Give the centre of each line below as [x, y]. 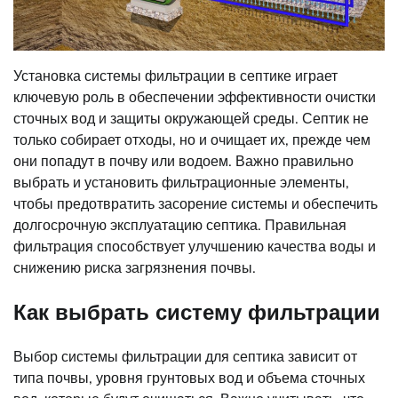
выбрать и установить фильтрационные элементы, [181, 183]
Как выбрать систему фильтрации [197, 312]
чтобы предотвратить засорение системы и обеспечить [195, 204]
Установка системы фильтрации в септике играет [175, 76]
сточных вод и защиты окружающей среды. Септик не [191, 119]
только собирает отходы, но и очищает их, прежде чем [192, 140]
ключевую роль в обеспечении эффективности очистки [195, 97]
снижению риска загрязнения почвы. [135, 268]
